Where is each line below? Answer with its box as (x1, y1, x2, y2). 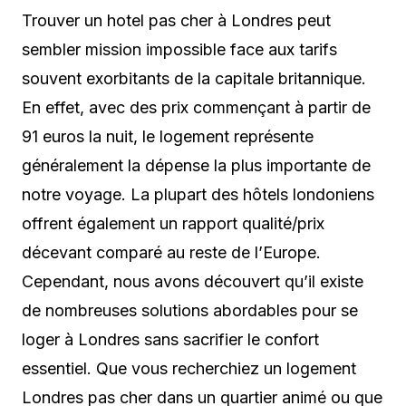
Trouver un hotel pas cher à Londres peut (22, 11, 331, 31)
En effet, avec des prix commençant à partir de (22, 98, 371, 118)
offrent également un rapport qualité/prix (22, 214, 324, 234)
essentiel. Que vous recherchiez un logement (22, 359, 356, 379)
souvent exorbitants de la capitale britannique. (22, 69, 366, 89)
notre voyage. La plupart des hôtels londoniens (22, 185, 374, 205)
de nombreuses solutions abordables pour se (22, 301, 358, 321)
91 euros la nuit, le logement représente (22, 127, 314, 147)
